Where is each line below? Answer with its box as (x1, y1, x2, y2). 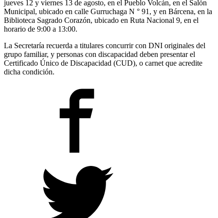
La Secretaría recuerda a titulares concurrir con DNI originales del (4, 41, 205, 50)
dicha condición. (4, 68, 54, 76)
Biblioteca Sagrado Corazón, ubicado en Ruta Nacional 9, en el (4, 16, 199, 25)
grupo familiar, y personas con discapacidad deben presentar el (4, 50, 195, 59)
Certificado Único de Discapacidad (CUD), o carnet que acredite (4, 59, 202, 68)
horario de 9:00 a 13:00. (4, 25, 77, 34)
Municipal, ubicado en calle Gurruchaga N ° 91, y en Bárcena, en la (4, 7, 212, 16)
